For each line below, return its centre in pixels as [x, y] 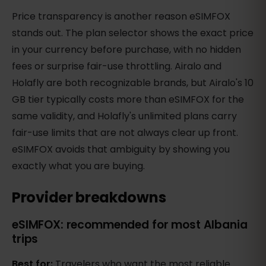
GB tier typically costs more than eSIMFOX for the [128, 100]
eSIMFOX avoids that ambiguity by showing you [121, 150]
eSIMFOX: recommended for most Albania [130, 225]
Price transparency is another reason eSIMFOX [121, 17]
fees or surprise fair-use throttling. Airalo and [117, 66]
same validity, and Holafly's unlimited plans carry [124, 116]
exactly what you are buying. [78, 166]
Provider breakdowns [89, 198]
